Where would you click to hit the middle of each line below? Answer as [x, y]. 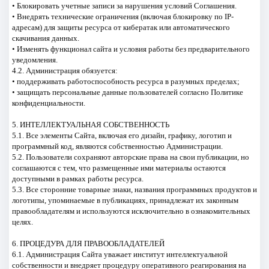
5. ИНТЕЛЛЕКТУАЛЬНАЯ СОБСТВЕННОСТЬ [90, 124]
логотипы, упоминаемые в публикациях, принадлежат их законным [125, 200]
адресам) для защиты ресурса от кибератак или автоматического [121, 27]
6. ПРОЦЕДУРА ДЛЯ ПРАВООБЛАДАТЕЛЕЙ [88, 243]
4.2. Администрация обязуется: [65, 70]
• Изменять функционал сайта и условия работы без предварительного [131, 49]
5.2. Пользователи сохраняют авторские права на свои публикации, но [130, 157]
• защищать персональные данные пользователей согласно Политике [127, 92]
